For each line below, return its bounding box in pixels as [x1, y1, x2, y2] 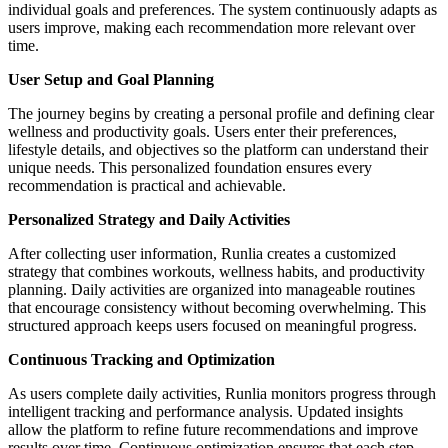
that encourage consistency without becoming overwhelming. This [8, 298, 426, 316]
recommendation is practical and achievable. [8, 176, 286, 194]
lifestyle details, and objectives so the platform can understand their [8, 140, 428, 158]
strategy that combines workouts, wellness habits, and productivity [8, 262, 425, 280]
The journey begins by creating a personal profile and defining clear [8, 104, 434, 122]
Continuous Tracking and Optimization [8, 350, 275, 368]
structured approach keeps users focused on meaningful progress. [8, 316, 417, 334]
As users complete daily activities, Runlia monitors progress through [8, 384, 436, 402]
